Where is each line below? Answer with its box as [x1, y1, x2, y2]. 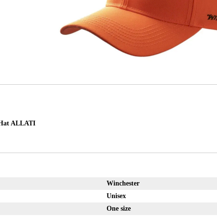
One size [106, 205, 131, 213]
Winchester [106, 180, 139, 187]
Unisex [106, 192, 126, 200]
